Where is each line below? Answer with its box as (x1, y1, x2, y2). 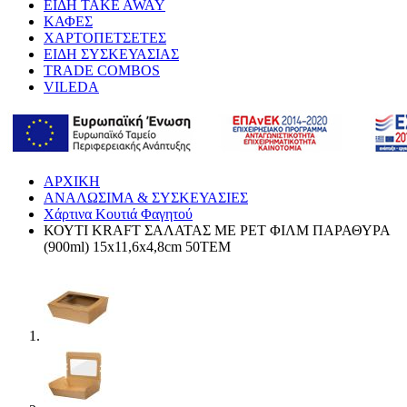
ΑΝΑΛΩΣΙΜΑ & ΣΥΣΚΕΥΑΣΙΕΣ (44, 189, 248, 205)
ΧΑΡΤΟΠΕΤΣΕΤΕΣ (44, 29, 166, 45)
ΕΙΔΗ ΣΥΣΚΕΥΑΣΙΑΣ (44, 45, 179, 62)
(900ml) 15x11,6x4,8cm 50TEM (44, 238, 231, 254)
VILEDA (44, 78, 99, 94)
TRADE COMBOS (44, 62, 160, 78)
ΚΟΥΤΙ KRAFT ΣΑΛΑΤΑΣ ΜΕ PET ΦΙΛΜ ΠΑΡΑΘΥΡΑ (44, 222, 390, 238)
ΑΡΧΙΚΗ (44, 173, 100, 189)
